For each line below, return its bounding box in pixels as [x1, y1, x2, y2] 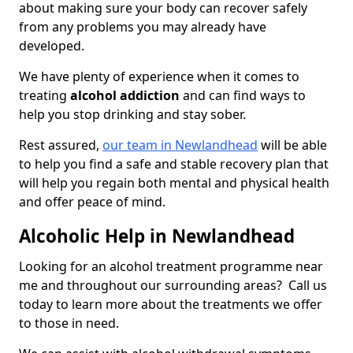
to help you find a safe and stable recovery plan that [19, 155, 329, 173]
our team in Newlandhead [102, 136, 258, 154]
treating [19, 87, 70, 105]
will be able [258, 136, 327, 154]
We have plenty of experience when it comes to [19, 68, 299, 86]
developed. [19, 37, 87, 55]
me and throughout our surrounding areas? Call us [19, 277, 327, 295]
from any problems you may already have [19, 18, 266, 36]
